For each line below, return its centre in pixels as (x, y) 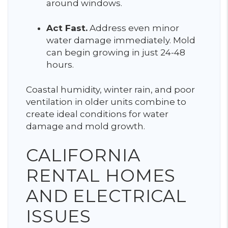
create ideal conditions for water (97, 114)
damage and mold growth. (85, 126)
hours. (60, 65)
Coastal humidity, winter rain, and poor (110, 90)
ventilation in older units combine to (106, 102)
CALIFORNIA (83, 155)
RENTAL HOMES (101, 176)
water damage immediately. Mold (121, 40)
